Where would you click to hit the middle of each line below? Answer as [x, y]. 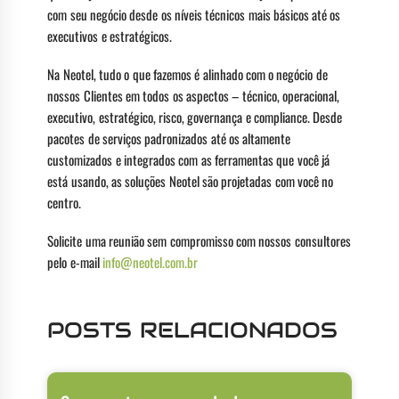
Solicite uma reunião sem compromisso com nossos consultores [199, 240]
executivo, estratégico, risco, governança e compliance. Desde [195, 116]
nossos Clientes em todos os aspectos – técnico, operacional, [193, 95]
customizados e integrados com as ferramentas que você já [188, 159]
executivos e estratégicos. [110, 36]
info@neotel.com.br [151, 261]
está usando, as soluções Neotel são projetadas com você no [191, 180]
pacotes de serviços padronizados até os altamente [169, 138]
